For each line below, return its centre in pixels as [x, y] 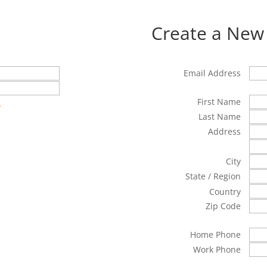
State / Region [213, 176]
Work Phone [217, 250]
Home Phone [215, 235]
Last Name [219, 117]
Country [225, 192]
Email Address [212, 73]
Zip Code [223, 206]
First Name [219, 102]
